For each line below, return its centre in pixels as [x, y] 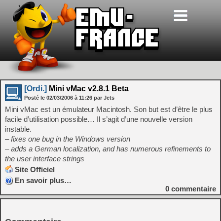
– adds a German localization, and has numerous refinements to [108, 149]
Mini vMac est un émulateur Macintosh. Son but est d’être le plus [109, 109]
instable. [18, 129]
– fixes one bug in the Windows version [68, 139]
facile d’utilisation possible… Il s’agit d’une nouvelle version [99, 119]
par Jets [104, 98]
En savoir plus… [43, 180]
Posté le [35, 98]
